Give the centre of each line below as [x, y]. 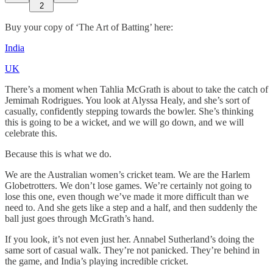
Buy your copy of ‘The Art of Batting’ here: [89, 27]
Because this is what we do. [58, 154]
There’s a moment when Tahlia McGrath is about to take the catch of [136, 89]
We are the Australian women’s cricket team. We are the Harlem [127, 174]
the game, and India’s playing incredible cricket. [97, 261]
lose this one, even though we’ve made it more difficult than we [127, 196]
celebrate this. [31, 133]
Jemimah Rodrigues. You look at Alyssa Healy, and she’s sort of [127, 100]
